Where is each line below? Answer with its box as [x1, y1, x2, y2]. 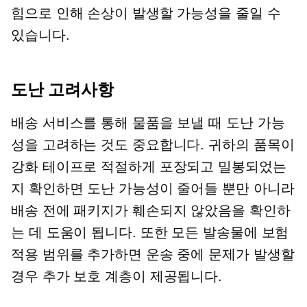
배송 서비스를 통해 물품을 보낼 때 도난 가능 [11, 115, 285, 130]
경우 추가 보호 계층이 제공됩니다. [11, 269, 223, 284]
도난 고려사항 [11, 79, 114, 99]
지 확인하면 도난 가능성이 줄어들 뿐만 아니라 [11, 181, 295, 196]
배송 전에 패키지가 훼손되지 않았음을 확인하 [11, 203, 291, 218]
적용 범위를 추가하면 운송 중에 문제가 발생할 [11, 247, 295, 262]
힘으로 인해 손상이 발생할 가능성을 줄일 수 [11, 5, 281, 21]
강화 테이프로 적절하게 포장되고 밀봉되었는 [11, 159, 286, 174]
